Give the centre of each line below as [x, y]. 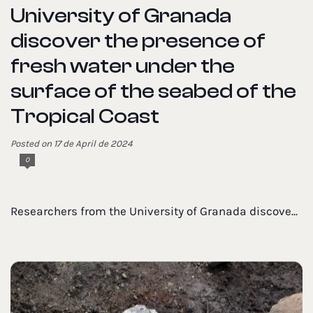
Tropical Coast [85, 117]
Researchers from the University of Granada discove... [154, 212]
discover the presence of [138, 41]
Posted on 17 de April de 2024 [72, 144]
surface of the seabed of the [153, 92]
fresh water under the [123, 66]
